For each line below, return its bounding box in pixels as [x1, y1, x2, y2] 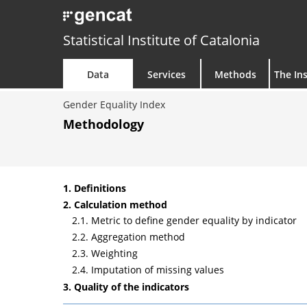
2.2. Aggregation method [72, 230, 185, 243]
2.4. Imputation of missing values [72, 263, 224, 276]
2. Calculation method [63, 198, 167, 211]
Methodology [63, 116, 147, 132]
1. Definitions [63, 182, 126, 195]
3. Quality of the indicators [63, 280, 189, 293]
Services [147, 68, 186, 81]
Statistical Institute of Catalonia [63, 31, 260, 49]
